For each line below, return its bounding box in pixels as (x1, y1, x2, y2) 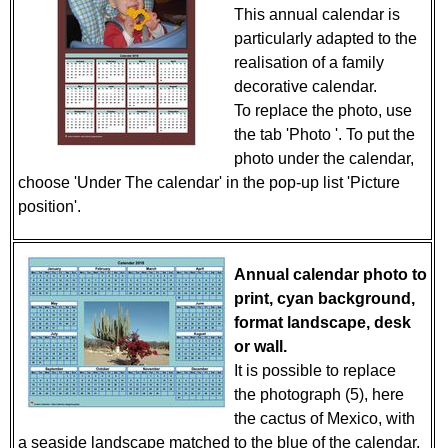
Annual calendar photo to (234, 266, 427, 283)
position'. (18, 198, 81, 215)
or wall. (234, 338, 287, 355)
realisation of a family (234, 54, 384, 71)
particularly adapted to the (234, 30, 417, 47)
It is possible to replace (234, 362, 396, 379)
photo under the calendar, (234, 150, 414, 167)
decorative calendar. (234, 78, 377, 95)
